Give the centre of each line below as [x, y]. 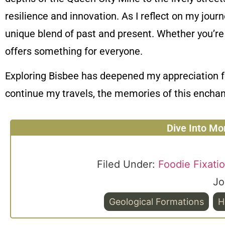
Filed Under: [127, 164]
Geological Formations [156, 202]
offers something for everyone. [74, 51]
